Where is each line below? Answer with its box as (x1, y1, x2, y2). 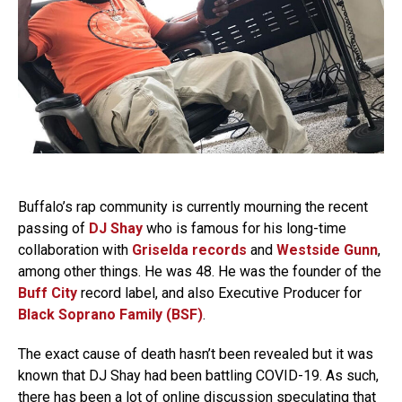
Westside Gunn (276, 240, 378, 258)
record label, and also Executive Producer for (77, 284, 362, 301)
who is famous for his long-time (143, 219, 346, 237)
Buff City (18, 284, 77, 301)
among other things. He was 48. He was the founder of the (18, 262, 381, 280)
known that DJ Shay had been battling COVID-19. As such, (18, 366, 379, 384)
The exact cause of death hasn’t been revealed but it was (18, 345, 373, 363)
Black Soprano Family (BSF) (18, 305, 203, 323)
